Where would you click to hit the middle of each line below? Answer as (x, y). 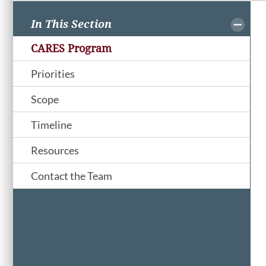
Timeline (51, 125)
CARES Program (71, 49)
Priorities (53, 74)
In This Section (71, 24)
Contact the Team (72, 176)
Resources (55, 151)
